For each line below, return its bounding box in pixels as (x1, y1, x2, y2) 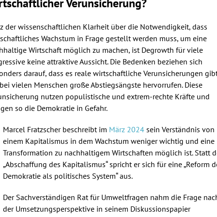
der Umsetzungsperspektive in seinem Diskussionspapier (3, 203, 190, 214)
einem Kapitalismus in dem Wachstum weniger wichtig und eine (3, 136, 215, 146)
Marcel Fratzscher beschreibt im (3, 124, 109, 134)
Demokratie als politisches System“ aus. (3, 170, 136, 181)
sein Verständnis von (146, 124, 215, 134)
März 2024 (109, 124, 146, 134)
